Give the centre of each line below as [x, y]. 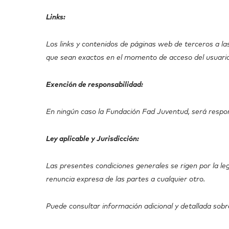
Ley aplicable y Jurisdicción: [93, 139]
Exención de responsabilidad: [95, 85]
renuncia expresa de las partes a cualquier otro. [126, 179]
